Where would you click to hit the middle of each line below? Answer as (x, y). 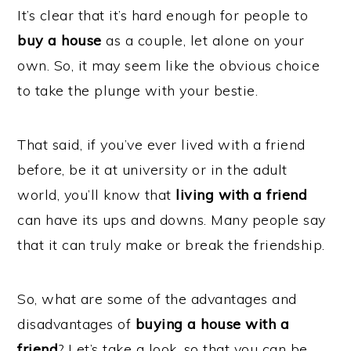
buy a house (60, 40)
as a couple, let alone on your (203, 40)
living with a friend (242, 195)
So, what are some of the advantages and (157, 299)
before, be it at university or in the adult (152, 170)
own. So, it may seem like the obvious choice (169, 65)
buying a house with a (212, 324)
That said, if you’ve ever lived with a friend (161, 145)
